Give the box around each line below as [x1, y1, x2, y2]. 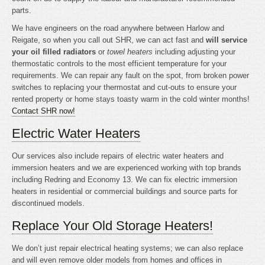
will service [206, 35, 247, 44]
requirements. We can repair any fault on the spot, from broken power [12, 71, 249, 80]
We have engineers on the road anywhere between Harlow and [12, 24, 224, 33]
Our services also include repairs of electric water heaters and [12, 151, 224, 160]
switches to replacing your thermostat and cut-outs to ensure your [12, 83, 237, 92]
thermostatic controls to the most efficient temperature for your [12, 59, 227, 68]
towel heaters [107, 47, 153, 56]
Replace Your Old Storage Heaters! [12, 218, 213, 233]
